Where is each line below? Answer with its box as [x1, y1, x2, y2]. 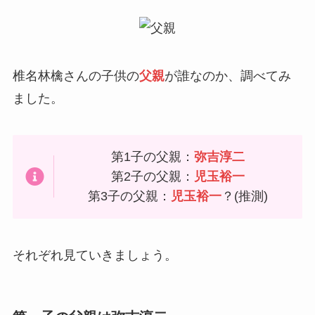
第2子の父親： [111, 169, 195, 184]
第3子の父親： [88, 189, 172, 204]
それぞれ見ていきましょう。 [12, 248, 177, 263]
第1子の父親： [111, 150, 195, 165]
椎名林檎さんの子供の [12, 68, 139, 83]
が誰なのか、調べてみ [164, 68, 291, 83]
